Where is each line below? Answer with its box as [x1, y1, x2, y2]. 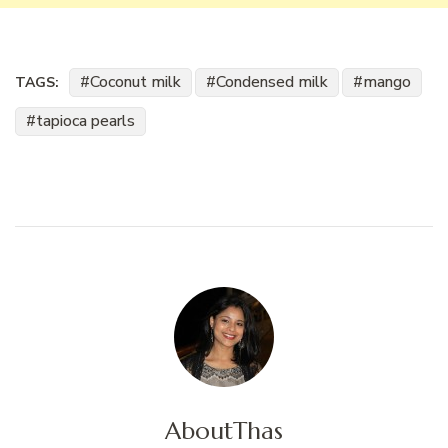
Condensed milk [216, 71, 328, 94]
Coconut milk [90, 71, 181, 94]
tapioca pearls [36, 110, 135, 133]
